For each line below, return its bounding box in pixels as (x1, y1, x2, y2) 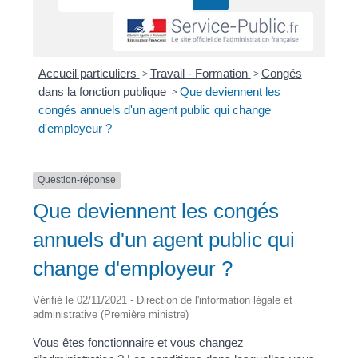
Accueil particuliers (38, 66, 140, 81)
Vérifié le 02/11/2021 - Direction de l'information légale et (33, 293, 293, 306)
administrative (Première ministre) (33, 308, 189, 320)
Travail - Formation (149, 66, 251, 81)
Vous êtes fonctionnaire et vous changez (33, 335, 245, 349)
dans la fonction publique (38, 85, 169, 99)
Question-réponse (38, 174, 117, 186)
